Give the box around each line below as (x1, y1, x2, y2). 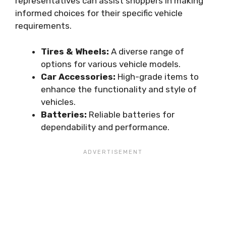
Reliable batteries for (87, 109, 175, 120)
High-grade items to (116, 71, 199, 82)
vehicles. (41, 96, 76, 107)
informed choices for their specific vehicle (15, 8, 183, 18)
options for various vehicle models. (41, 59, 181, 69)
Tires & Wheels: (41, 46, 109, 56)
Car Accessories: (41, 71, 116, 82)
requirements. (15, 21, 72, 31)
